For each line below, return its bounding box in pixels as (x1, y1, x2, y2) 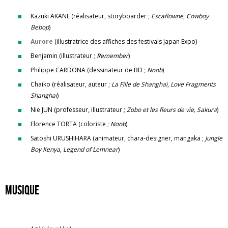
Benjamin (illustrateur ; (31, 51, 97, 60)
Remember (97, 51, 128, 60)
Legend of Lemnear (63, 145, 118, 154)
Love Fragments (170, 80, 216, 89)
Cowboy (186, 12, 209, 20)
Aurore (31, 37, 53, 46)
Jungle (205, 134, 222, 142)
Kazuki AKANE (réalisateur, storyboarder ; (31, 12, 151, 20)
